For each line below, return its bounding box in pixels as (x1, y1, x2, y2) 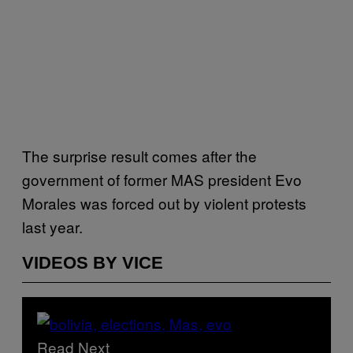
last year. (22, 215, 83, 237)
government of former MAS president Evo (22, 168, 302, 190)
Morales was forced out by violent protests (22, 191, 307, 214)
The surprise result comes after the (22, 144, 257, 166)
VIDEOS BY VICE (22, 252, 163, 273)
